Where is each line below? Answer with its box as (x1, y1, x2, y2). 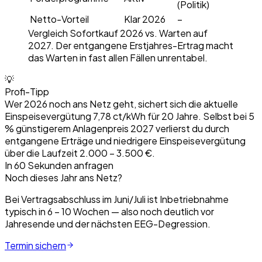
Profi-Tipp (5, 85, 49, 98)
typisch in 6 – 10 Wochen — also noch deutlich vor (5, 205, 214, 218)
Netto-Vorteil (30, 12, 89, 25)
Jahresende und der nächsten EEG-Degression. (5, 217, 211, 230)
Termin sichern (5, 239, 66, 251)
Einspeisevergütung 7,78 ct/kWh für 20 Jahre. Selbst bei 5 (5, 109, 254, 122)
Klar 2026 (124, 12, 166, 25)
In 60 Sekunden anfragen (5, 158, 113, 171)
